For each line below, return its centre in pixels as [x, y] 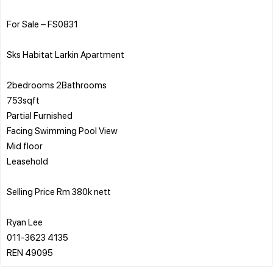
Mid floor [25, 145]
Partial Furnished [40, 115]
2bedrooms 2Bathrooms [57, 84]
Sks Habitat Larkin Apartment [66, 54]
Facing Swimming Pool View [62, 130]
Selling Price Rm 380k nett [59, 191]
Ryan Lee [25, 222]
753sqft [23, 100]
